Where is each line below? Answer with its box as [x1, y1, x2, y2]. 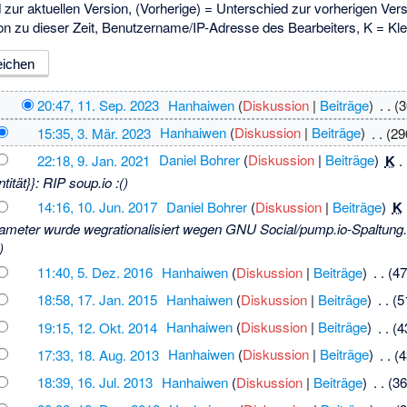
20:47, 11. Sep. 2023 [36, 95, 159, 115]
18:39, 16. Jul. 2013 [36, 372, 153, 392]
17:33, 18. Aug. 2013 [36, 344, 159, 364]
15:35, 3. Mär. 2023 [36, 123, 151, 143]
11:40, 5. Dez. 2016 [36, 262, 153, 282]
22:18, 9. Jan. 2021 [36, 150, 150, 170]
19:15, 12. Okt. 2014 [36, 317, 157, 337]
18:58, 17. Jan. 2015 [36, 290, 157, 310]
